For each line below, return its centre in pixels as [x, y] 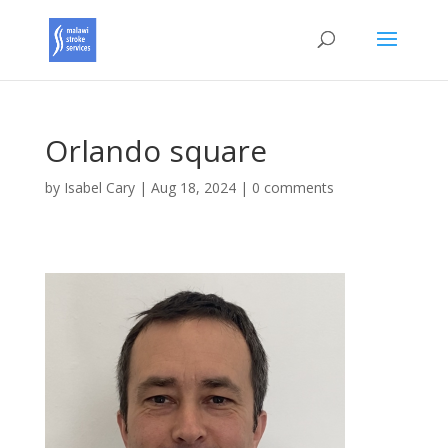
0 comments [292, 187]
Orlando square [155, 150]
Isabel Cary [99, 187]
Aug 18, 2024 [193, 187]
